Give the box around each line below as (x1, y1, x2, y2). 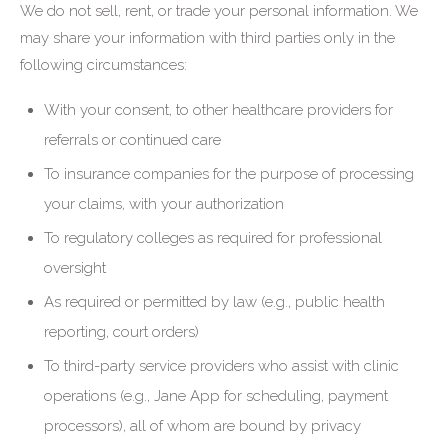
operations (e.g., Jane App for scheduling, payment (44, 387, 388, 405)
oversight (44, 259, 106, 277)
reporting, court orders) (44, 323, 199, 341)
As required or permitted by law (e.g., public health (44, 293, 385, 311)
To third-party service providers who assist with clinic (44, 357, 399, 375)
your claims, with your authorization (44, 195, 284, 213)
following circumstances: (20, 56, 187, 74)
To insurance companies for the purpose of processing (44, 165, 414, 183)
